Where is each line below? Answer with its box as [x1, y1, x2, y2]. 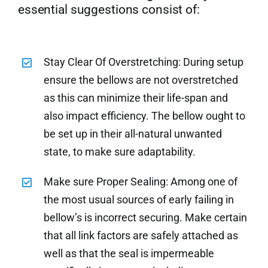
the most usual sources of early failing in [44, 193, 234, 206]
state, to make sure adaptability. [44, 145, 196, 159]
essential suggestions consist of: [17, 2, 200, 17]
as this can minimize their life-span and [44, 92, 229, 105]
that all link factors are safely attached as [44, 229, 239, 242]
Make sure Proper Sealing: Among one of [44, 175, 238, 188]
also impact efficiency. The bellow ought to [44, 109, 246, 123]
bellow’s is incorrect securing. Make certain [44, 211, 248, 224]
